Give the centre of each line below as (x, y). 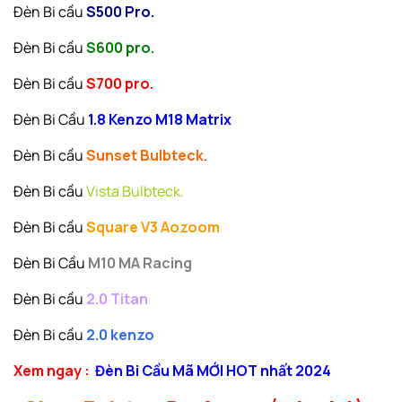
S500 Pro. (120, 12)
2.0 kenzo (119, 335)
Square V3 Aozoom (152, 227)
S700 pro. (120, 84)
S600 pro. (120, 48)
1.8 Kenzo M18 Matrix (160, 120)
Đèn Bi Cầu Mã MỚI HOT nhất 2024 (210, 371)
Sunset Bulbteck (144, 156)
